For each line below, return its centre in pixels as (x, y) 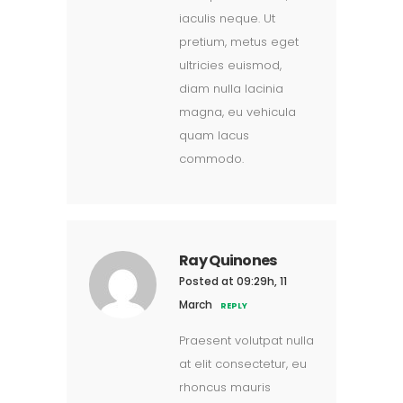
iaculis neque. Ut (227, 18)
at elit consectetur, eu (243, 364)
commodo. (211, 159)
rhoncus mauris (225, 387)
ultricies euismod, (230, 65)
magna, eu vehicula (237, 112)
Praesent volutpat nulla (246, 340)
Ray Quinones (228, 260)
